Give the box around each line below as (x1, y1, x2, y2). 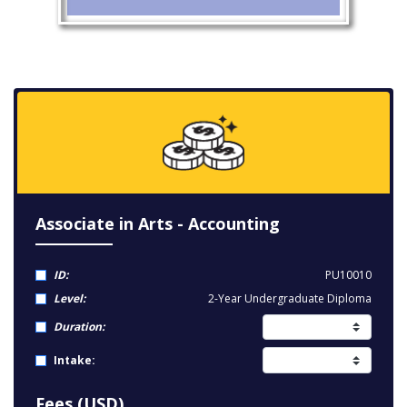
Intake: (54, 352, 95, 368)
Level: (54, 291, 85, 306)
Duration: (54, 319, 104, 335)
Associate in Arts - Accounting (35, 213, 280, 234)
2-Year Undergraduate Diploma (208, 291, 372, 306)
